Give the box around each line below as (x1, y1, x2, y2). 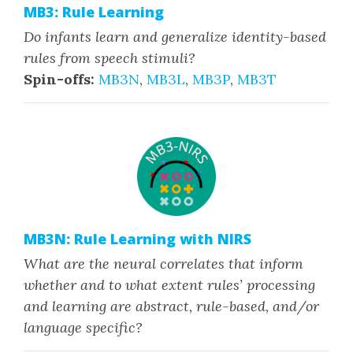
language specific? (24, 318, 143, 336)
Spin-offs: (24, 70, 95, 88)
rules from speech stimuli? (24, 49, 195, 67)
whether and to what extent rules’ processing (24, 276, 315, 294)
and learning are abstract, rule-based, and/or (24, 297, 319, 315)
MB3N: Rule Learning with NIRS (24, 229, 251, 248)
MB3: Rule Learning (24, 2, 164, 21)
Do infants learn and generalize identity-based (24, 28, 326, 46)
